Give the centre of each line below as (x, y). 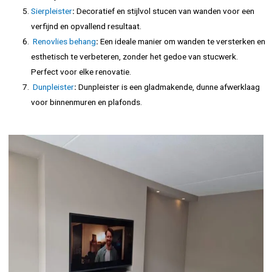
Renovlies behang (65, 42)
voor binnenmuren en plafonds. (87, 102)
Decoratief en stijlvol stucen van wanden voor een (165, 11)
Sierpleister (52, 11)
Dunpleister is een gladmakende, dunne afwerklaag (168, 87)
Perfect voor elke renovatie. (81, 72)
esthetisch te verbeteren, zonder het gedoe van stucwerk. (135, 57)
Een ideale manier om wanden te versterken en (182, 42)
